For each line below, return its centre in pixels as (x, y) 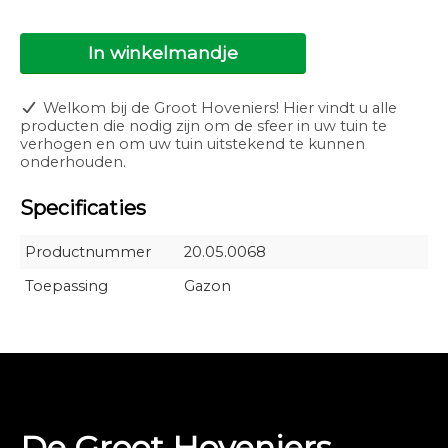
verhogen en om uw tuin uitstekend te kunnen (192, 143)
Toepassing (66, 285)
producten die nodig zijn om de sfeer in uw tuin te (203, 125)
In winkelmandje (162, 52)
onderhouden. (75, 161)
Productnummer (88, 251)
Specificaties (83, 207)
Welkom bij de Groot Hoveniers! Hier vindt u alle (220, 107)
